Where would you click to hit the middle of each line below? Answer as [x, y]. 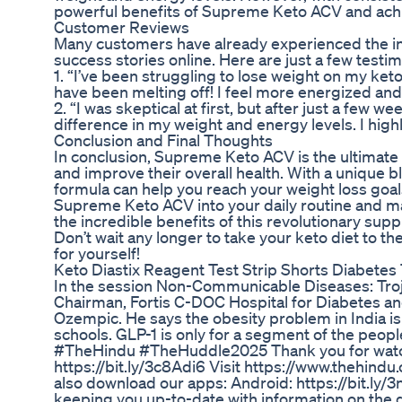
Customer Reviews [122, 27]
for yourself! [97, 253]
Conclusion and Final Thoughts [163, 140]
